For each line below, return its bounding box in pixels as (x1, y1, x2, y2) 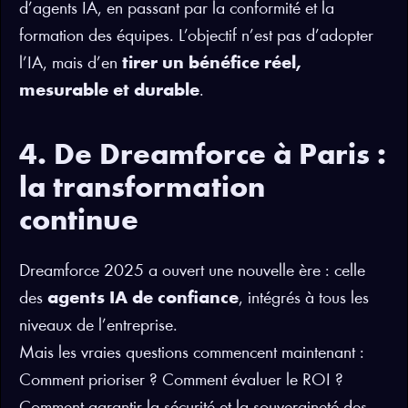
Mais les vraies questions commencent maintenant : (19, 344, 364, 362)
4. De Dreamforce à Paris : (19, 142, 386, 172)
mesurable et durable (19, 82, 199, 100)
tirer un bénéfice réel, (122, 55, 301, 73)
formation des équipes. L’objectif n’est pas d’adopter (19, 27, 373, 46)
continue (19, 208, 138, 238)
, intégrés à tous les (239, 290, 369, 308)
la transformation (19, 175, 265, 205)
